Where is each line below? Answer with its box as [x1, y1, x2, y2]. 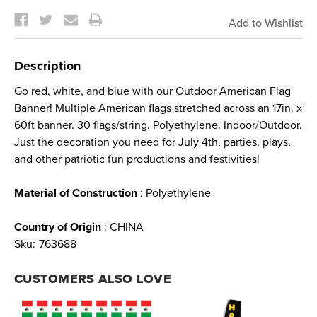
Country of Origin [14, 219, 101, 234]
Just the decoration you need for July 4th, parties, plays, [14, 134, 291, 149]
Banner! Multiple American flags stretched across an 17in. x [14, 100, 302, 115]
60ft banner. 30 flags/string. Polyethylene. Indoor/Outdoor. [14, 117, 302, 132]
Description [14, 57, 81, 74]
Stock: [14, 3, 46, 18]
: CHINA [101, 219, 144, 234]
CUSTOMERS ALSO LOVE [14, 270, 171, 287]
